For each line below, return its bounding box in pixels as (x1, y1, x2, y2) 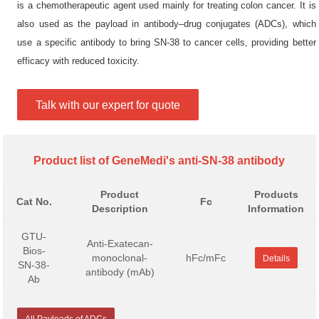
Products (253, 189, 298, 200)
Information (248, 203, 305, 214)
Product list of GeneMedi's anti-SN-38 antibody (33, 155, 286, 167)
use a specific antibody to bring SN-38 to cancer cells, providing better (17, 37, 316, 48)
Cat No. (16, 196, 52, 207)
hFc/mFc (186, 252, 226, 263)
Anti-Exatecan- (86, 238, 153, 249)
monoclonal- (92, 252, 148, 263)
